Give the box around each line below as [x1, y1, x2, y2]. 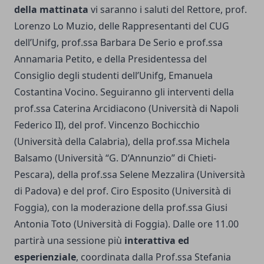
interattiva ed [124, 234, 189, 247]
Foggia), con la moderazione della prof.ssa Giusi [14, 201, 227, 214]
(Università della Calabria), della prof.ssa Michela [14, 135, 230, 148]
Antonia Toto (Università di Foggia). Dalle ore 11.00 [14, 217, 239, 231]
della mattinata [14, 3, 88, 16]
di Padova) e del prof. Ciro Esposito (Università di [14, 184, 231, 198]
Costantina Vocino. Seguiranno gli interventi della [14, 85, 234, 99]
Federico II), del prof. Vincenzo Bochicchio [14, 118, 200, 132]
